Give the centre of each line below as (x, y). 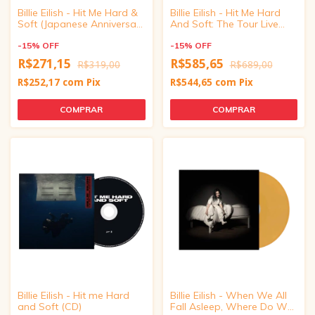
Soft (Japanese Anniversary (81, 24)
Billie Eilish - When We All (228, 295)
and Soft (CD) (50, 306)
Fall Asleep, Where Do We (231, 306)
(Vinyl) (184, 35)
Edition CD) (43, 35)
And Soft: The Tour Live (224, 24)
